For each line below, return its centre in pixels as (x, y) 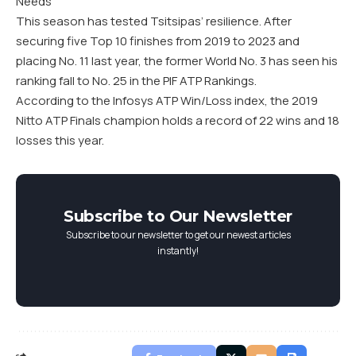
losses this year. (60, 140)
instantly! (178, 251)
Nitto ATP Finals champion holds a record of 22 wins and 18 (178, 120)
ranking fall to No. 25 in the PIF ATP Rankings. (136, 81)
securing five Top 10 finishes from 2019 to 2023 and (158, 41)
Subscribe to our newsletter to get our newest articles (178, 235)
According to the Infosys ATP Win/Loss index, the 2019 (167, 101)
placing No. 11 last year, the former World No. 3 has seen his (177, 61)
